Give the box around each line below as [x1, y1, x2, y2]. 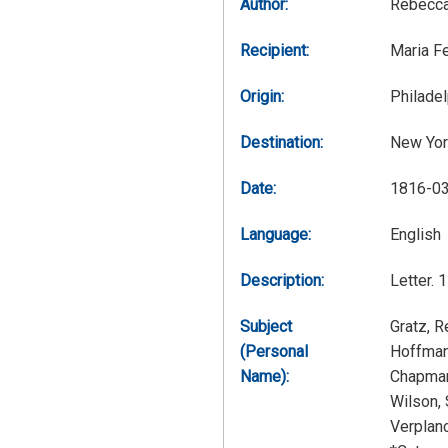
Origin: [240, 86, 284, 106]
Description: [240, 270, 324, 290]
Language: [240, 224, 311, 244]
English [390, 224, 441, 244]
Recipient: [240, 40, 309, 60]
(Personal [240, 341, 308, 361]
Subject [240, 316, 292, 336]
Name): [240, 366, 289, 386]
